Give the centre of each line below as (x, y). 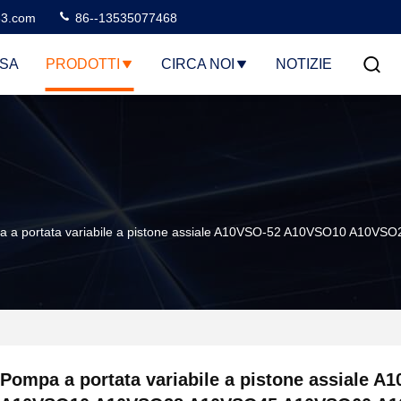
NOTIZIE (303, 64)
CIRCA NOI (197, 64)
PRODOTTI (82, 64)
